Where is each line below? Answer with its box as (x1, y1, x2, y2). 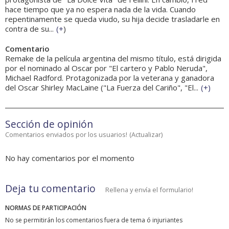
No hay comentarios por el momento (5, 153, 134, 164)
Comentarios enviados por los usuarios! (5, 130, 127, 140)
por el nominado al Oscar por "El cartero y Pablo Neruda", (5, 63, 208, 74)
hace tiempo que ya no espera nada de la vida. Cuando (5, 4, 196, 15)
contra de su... (5, 24, 54, 34)
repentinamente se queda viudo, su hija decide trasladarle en (5, 14, 220, 25)
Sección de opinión (5, 117, 93, 131)
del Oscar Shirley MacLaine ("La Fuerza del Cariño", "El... (5, 82, 198, 93)
